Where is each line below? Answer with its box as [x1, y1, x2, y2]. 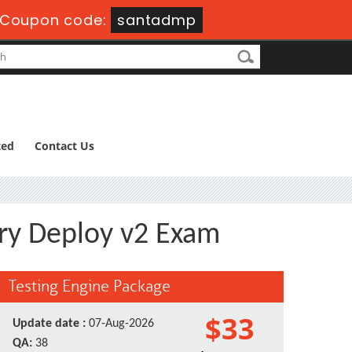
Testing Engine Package [9, 277, 170, 296]
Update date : [13, 317, 86, 330]
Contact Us [34, 138, 94, 153]
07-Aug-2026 [86, 317, 154, 330]
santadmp [117, 10, 196, 30]
